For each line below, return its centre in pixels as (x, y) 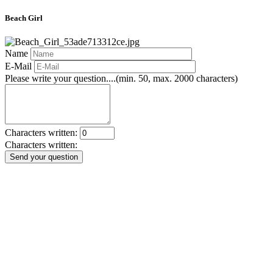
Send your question (44, 157)
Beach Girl (24, 18)
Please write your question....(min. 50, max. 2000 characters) (121, 79)
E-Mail (18, 66)
